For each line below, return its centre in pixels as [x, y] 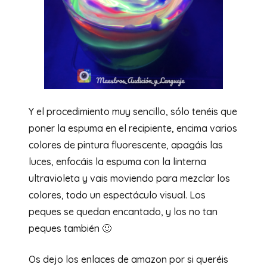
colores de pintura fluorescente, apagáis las [126, 145]
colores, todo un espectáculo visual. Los [117, 195]
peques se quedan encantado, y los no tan [123, 211]
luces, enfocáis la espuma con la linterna [117, 161]
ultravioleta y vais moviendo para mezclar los [129, 178]
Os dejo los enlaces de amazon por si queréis [128, 259]
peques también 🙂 [70, 228]
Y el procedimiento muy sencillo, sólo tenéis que [133, 111]
